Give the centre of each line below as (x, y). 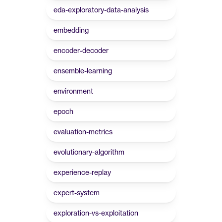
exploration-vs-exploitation (96, 213)
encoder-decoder (81, 50)
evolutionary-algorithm (89, 152)
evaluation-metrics (83, 132)
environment (73, 91)
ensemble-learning (83, 71)
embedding (71, 30)
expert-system (77, 193)
